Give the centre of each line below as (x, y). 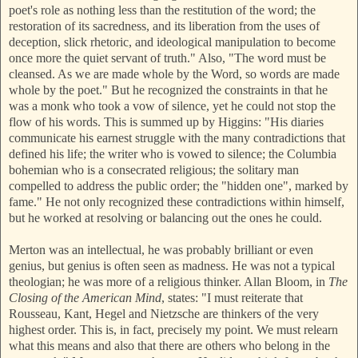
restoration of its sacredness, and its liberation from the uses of (164, 26)
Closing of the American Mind (85, 298)
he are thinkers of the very (253, 314)
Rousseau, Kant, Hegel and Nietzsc (98, 314)
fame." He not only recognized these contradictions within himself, (177, 202)
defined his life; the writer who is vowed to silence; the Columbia (173, 154)
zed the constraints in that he (257, 90)
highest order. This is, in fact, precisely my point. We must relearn (173, 330)
